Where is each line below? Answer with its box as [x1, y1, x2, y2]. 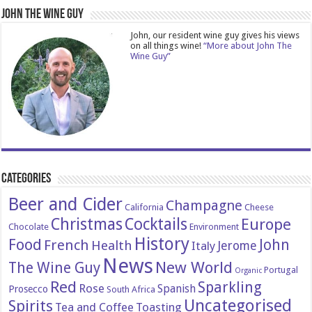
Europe [241, 215, 292, 234]
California [125, 202, 164, 213]
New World [155, 258, 233, 277]
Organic [235, 266, 263, 276]
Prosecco [8, 283, 49, 295]
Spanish [157, 282, 196, 296]
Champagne [166, 197, 243, 214]
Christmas [51, 214, 123, 235]
